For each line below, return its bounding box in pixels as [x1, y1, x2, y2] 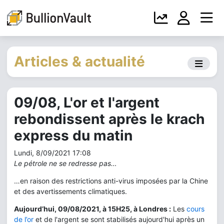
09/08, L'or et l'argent [14, 94, 159, 111]
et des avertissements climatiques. [14, 187, 127, 195]
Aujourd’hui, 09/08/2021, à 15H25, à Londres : [14, 204, 171, 213]
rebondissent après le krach [14, 110, 204, 127]
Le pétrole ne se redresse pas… [14, 159, 117, 167]
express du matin [14, 127, 132, 144]
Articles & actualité [14, 53, 145, 70]
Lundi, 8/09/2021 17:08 [14, 148, 91, 157]
